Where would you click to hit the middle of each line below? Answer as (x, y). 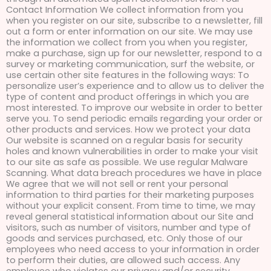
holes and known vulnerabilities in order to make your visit (132, 152)
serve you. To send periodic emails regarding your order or (134, 119)
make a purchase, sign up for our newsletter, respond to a (134, 54)
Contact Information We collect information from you (125, 10)
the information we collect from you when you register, (127, 43)
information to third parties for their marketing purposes (130, 195)
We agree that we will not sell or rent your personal (117, 184)
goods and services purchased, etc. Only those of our (124, 239)
